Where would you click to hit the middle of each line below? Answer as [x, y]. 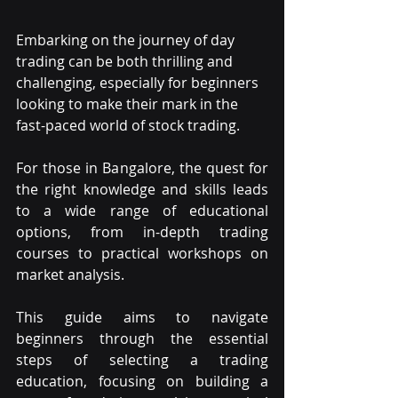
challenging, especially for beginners [139, 82]
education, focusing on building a [142, 381]
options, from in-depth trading [142, 231]
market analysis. [70, 274]
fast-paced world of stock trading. [128, 125]
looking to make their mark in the [129, 103]
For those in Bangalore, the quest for [142, 167]
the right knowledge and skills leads [142, 189]
